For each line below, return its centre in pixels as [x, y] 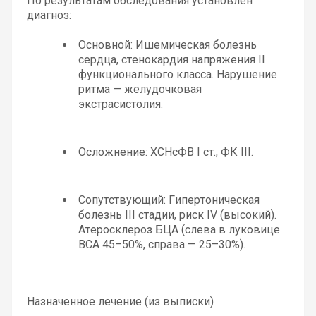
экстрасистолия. [120, 104]
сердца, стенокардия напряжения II [171, 59]
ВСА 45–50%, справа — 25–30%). [162, 244]
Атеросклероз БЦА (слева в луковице [179, 229]
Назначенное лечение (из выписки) [120, 302]
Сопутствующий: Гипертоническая [169, 200]
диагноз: [49, 15]
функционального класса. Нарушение [177, 74]
